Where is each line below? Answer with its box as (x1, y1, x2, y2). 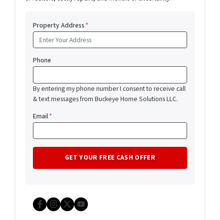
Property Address (33, 21, 84, 30)
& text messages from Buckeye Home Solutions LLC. (33, 94, 178, 104)
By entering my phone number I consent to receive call (33, 83, 186, 93)
